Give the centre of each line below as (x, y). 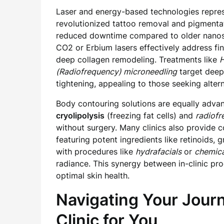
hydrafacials (158, 151)
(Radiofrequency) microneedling (116, 71)
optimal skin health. (93, 175)
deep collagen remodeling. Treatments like (138, 59)
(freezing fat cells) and (150, 115)
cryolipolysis (80, 115)
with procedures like (96, 151)
